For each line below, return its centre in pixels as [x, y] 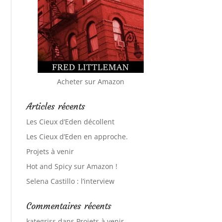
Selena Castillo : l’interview [71, 181]
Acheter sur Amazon [91, 82]
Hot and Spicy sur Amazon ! [72, 166]
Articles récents [56, 107]
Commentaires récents [69, 206]
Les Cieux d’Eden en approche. [77, 137]
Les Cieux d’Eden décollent [71, 122]
